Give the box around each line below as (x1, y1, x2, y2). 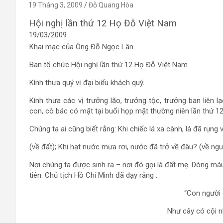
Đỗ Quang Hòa (89, 1, 133, 9)
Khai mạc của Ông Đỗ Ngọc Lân (29, 42, 133, 51)
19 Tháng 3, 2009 (28, 1, 83, 9)
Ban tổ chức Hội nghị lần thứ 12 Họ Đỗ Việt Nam (29, 60, 188, 69)
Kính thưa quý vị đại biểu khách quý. (29, 78, 144, 87)
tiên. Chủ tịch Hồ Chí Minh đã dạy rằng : (29, 171, 157, 180)
